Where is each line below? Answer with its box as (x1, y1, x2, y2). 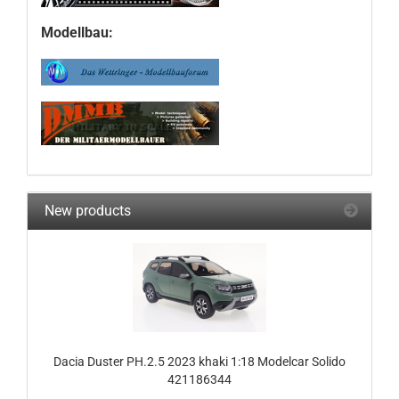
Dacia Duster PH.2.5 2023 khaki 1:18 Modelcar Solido (53, 354, 346, 370)
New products (41, 202, 131, 220)
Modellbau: (41, 24, 113, 42)
